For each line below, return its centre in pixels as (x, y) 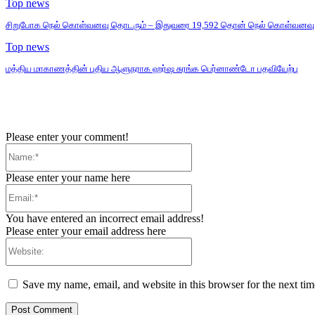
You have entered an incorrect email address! (105, 218)
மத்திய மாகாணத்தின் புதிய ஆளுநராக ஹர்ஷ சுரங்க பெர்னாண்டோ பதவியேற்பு (152, 69)
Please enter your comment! (67, 136)
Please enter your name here (68, 177)
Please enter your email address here (86, 231)
